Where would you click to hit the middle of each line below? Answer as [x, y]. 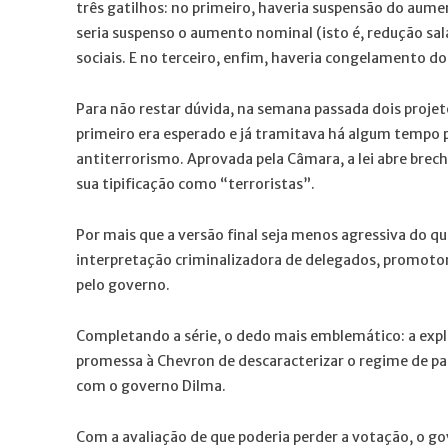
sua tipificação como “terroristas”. [195, 183]
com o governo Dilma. [151, 385]
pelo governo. [123, 284]
